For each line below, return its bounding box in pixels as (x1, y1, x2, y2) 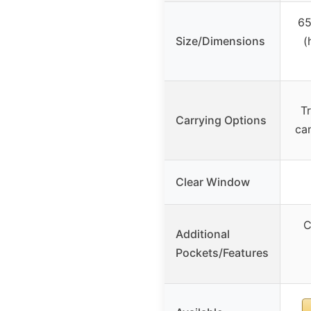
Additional (176, 227, 230, 242)
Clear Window (176, 175, 250, 190)
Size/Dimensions (176, 34, 265, 49)
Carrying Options (176, 113, 267, 128)
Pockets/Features (176, 246, 269, 260)
